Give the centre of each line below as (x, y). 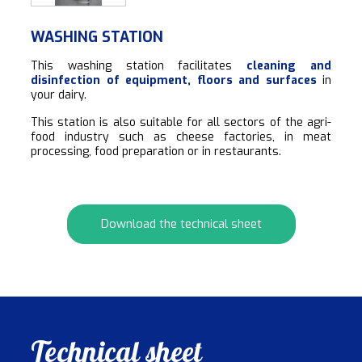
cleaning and (289, 65)
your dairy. (59, 95)
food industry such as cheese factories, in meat (181, 137)
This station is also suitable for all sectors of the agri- (181, 122)
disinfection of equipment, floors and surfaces (174, 80)
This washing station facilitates (139, 65)
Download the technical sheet (181, 224)
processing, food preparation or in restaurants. (156, 151)
